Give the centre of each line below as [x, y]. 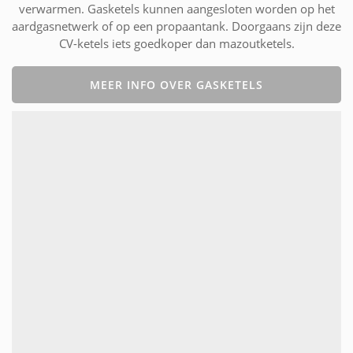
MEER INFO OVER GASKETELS [176, 85]
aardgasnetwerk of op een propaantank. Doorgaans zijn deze [176, 26]
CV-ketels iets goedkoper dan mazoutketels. [176, 44]
